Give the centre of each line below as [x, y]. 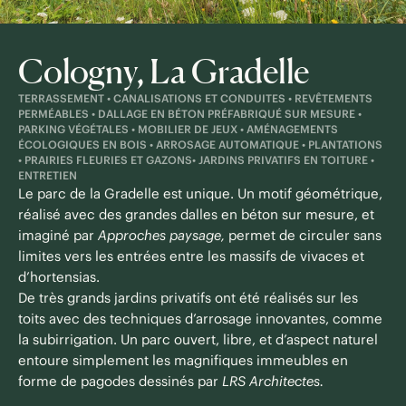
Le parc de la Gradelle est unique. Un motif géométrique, [200, 193]
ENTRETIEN [48, 175]
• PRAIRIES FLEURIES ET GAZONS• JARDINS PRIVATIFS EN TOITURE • [196, 160]
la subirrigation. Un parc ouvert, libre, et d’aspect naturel [198, 339]
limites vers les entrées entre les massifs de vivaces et [191, 256]
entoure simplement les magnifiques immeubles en [183, 360]
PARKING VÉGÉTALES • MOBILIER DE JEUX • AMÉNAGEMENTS [178, 129]
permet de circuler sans [303, 235]
